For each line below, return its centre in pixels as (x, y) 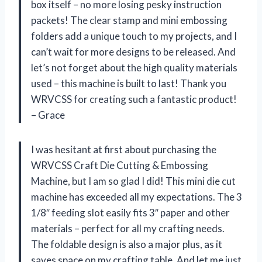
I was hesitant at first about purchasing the (124, 149)
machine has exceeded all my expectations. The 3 (137, 196)
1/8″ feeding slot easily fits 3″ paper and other (130, 212)
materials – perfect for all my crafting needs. (128, 228)
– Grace (48, 115)
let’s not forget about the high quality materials (134, 67)
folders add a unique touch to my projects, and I (134, 36)
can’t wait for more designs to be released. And (133, 51)
